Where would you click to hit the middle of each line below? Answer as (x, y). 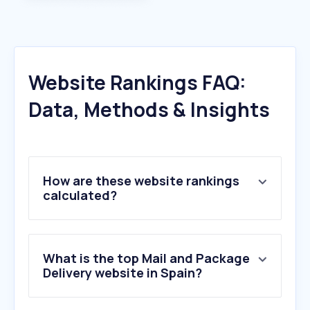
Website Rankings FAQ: (137, 83)
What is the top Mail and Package (146, 258)
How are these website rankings (141, 181)
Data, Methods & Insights (149, 110)
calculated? (80, 195)
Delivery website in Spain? (122, 273)
